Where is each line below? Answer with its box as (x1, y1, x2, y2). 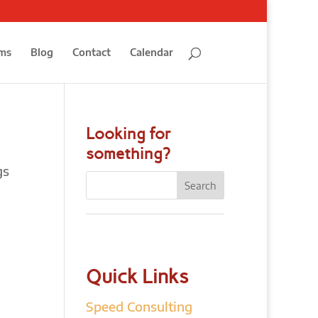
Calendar (130, 46, 173, 58)
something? (85, 144, 170, 163)
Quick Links (85, 265, 189, 288)
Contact (72, 46, 111, 58)
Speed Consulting (85, 298, 192, 314)
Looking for (85, 124, 171, 143)
